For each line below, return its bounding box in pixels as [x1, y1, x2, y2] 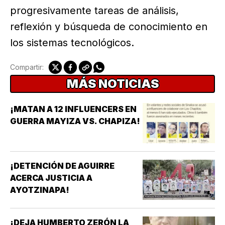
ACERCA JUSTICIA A [10, 173, 92, 183]
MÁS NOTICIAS [66, 76, 159, 91]
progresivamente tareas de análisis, [10, 5, 179, 17]
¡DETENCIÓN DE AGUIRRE [10, 161, 115, 171]
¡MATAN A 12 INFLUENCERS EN [10, 104, 137, 115]
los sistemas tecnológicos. [10, 37, 134, 49]
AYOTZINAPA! [10, 185, 69, 195]
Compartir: [10, 63, 44, 72]
